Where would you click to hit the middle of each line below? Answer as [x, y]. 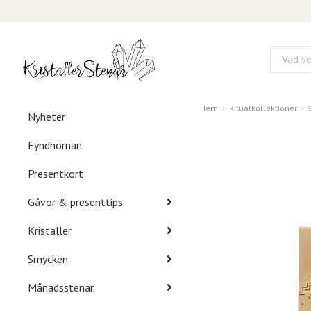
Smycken [48, 259]
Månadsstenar [61, 287]
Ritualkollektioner [263, 108]
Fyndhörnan [55, 145]
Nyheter [47, 116]
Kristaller [50, 230]
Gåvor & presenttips [75, 202]
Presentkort [56, 173]
